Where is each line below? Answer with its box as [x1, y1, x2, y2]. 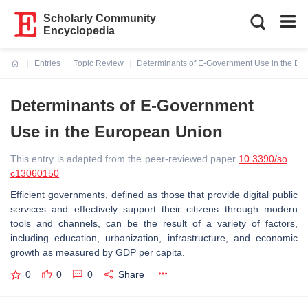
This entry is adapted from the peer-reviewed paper [10, 153, 239, 164]
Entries [34, 58, 60, 68]
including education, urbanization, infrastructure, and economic [10, 232, 298, 243]
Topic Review [74, 58, 124, 68]
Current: [11, 67, 43, 76]
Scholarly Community [43, 12, 157, 24]
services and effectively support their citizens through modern [10, 203, 298, 214]
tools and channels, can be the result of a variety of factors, [10, 218, 298, 229]
